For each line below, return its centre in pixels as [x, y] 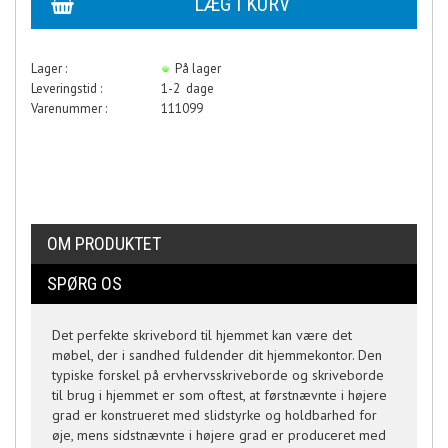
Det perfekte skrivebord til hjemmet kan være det [202, 335]
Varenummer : [69, 108]
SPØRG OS [84, 283]
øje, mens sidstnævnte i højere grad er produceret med [219, 435]
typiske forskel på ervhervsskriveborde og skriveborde [218, 375]
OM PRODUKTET [104, 243]
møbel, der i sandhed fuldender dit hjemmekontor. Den [217, 355]
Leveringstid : [66, 88]
